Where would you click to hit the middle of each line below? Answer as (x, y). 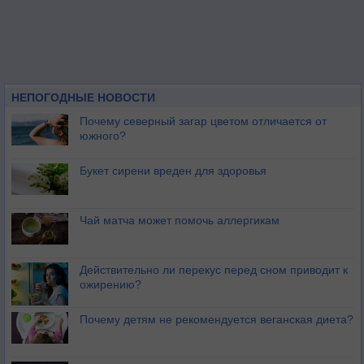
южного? (103, 136)
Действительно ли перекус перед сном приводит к (214, 270)
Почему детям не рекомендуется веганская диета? (217, 319)
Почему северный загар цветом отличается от (203, 121)
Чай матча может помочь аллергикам (180, 220)
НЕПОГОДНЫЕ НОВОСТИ (83, 97)
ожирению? (110, 284)
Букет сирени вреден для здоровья (173, 171)
